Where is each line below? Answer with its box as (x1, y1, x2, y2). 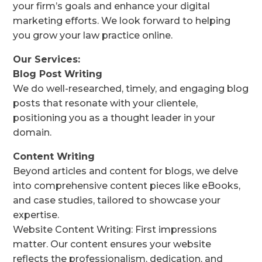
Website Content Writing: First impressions (13, 224, 218, 236)
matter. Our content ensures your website (13, 239, 212, 250)
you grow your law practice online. (13, 30, 173, 42)
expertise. (13, 209, 60, 221)
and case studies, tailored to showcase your (13, 195, 221, 206)
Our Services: (13, 54, 81, 65)
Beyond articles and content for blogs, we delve (13, 166, 239, 177)
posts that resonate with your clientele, (13, 98, 198, 109)
